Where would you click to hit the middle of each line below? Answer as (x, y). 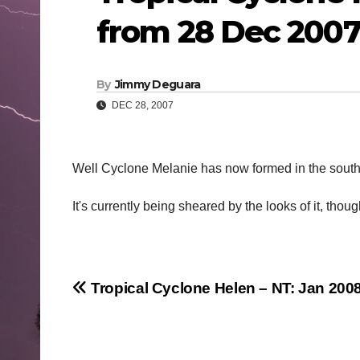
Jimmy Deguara (157, 85)
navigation (137, 327)
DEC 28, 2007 (141, 106)
